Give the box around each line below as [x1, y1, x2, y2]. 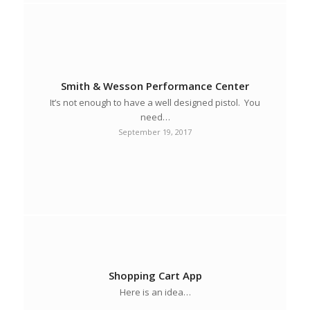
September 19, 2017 [118, 126, 192, 137]
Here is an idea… [119, 285, 191, 298]
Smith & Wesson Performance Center [61, 78, 250, 93]
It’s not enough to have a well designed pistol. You [50, 95, 261, 109]
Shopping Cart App [108, 268, 202, 282]
